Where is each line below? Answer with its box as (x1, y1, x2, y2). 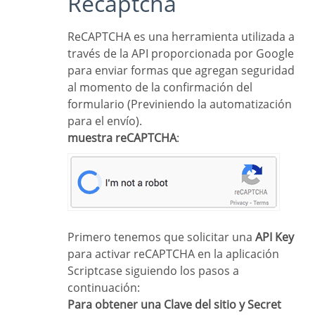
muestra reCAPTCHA (78, 129, 176, 146)
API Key (255, 229, 294, 245)
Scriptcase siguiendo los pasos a (67, 262, 239, 278)
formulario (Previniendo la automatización (67, 96, 292, 112)
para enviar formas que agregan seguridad (67, 62, 295, 78)
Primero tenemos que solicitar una (75, 229, 255, 245)
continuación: (67, 279, 140, 295)
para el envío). (67, 112, 142, 129)
